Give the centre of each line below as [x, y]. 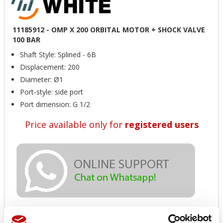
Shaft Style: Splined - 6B [58, 55]
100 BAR [26, 40]
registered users [162, 125]
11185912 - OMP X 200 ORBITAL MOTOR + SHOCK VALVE [109, 30]
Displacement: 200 [50, 67]
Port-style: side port [52, 92]
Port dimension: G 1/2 [55, 105]
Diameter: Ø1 [42, 80]
